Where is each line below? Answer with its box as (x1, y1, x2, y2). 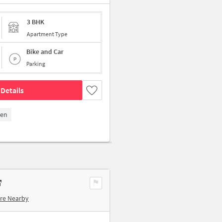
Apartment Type (27, 30, 67, 38)
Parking (26, 60, 45, 67)
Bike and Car (26, 47, 63, 56)
